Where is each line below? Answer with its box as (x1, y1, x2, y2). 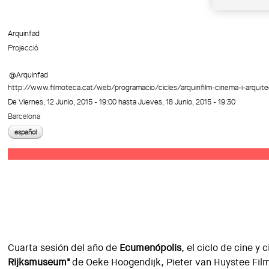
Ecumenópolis (119, 241, 182, 254)
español (14, 127, 37, 137)
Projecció (8, 42, 39, 53)
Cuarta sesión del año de (8, 241, 120, 254)
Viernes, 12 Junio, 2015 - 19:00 (19, 96, 117, 107)
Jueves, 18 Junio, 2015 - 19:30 (138, 96, 236, 107)
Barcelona (8, 110, 41, 121)
